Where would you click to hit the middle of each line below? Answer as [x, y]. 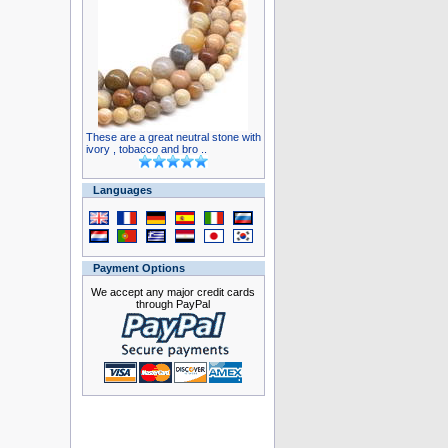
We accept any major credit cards [173, 292]
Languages [122, 190]
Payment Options [138, 268]
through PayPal [173, 304]
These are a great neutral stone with [173, 137]
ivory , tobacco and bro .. [146, 149]
